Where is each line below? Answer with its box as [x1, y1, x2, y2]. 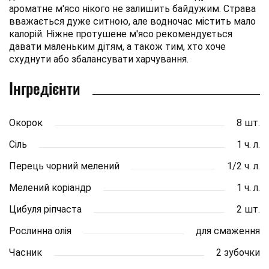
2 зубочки [216, 246, 260, 258]
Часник [9, 246, 42, 258]
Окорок [9, 116, 43, 128]
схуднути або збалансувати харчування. [9, 53, 189, 65]
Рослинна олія [9, 225, 71, 237]
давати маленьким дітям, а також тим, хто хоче [9, 40, 226, 52]
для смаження [196, 225, 260, 237]
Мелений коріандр [9, 181, 91, 193]
